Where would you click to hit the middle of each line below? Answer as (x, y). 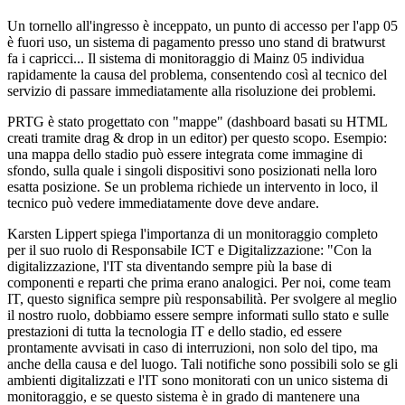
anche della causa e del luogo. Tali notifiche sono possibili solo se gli (202, 364)
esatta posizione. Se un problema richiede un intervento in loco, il (193, 187)
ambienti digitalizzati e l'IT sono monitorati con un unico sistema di (198, 380)
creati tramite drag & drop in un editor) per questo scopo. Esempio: (197, 138)
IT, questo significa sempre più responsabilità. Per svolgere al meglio (202, 299)
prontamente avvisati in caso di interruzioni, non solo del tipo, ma (193, 348)
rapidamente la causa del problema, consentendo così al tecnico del (197, 75)
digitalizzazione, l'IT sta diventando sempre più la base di (170, 266)
